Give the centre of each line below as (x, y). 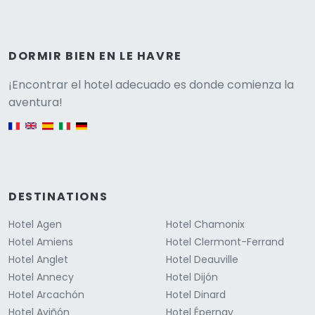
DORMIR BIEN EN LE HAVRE (95, 56)
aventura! (36, 103)
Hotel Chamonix (205, 225)
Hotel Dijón (192, 277)
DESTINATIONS (58, 197)
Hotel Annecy (41, 277)
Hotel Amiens (41, 242)
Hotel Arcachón (46, 295)
